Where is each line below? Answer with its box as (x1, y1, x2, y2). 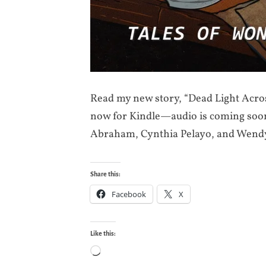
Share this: (90, 170, 121, 178)
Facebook (112, 188, 146, 199)
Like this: (90, 229, 116, 237)
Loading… (100, 245, 147, 260)
